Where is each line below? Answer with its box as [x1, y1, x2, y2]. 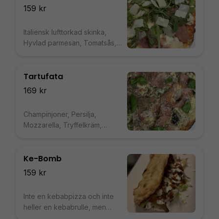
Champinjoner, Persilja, [23, 110, 96, 118]
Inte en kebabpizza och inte [23, 192, 114, 200]
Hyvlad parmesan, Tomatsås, [23, 39, 116, 47]
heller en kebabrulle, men [23, 203, 106, 211]
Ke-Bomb [23, 153, 62, 164]
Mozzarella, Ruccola [23, 49, 89, 58]
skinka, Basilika [23, 142, 72, 151]
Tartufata [23, 71, 63, 82]
